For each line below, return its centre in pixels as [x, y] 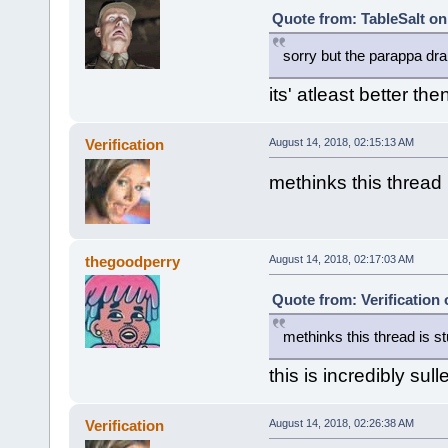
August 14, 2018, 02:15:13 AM [341, 141]
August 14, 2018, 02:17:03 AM [341, 258]
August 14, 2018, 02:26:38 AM [341, 422]
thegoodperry [133, 261]
